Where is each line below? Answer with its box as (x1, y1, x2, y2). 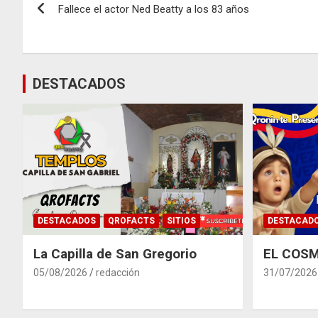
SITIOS (167, 216, 196, 226)
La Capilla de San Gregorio (33, 246, 197, 263)
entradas (22, 38, 111, 66)
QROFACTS (108, 216, 155, 226)
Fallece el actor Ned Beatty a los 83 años (58, 2, 249, 16)
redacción (96, 267, 140, 279)
